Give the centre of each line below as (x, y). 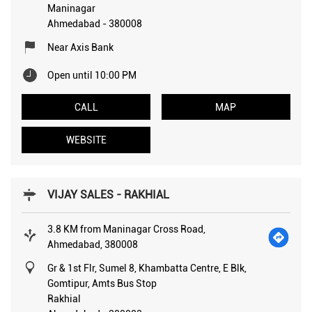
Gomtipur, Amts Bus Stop (102, 283)
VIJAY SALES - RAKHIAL (108, 194)
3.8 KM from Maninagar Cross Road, (126, 229)
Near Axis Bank (80, 47)
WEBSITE (86, 140)
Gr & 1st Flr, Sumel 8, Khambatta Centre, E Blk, (147, 268)
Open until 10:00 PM (92, 75)
